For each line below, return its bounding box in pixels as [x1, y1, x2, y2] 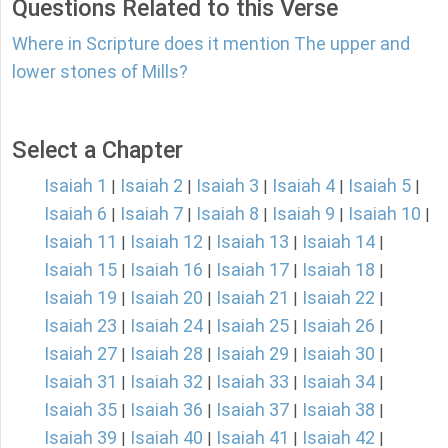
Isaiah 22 [302, 287, 375, 309]
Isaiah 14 [302, 231, 375, 253]
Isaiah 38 [302, 399, 375, 421]
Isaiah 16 [130, 259, 203, 281]
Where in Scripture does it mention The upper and [12, 33, 410, 55]
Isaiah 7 [120, 203, 183, 225]
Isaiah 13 [216, 231, 289, 253]
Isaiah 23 [44, 315, 117, 337]
